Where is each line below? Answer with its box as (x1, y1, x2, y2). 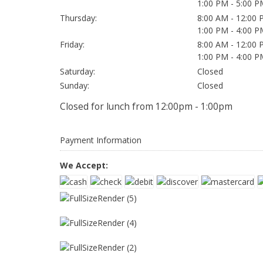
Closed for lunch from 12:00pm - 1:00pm (60, 100, 232, 113)
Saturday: (60, 65, 95, 77)
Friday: (60, 39, 85, 50)
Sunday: (60, 80, 89, 91)
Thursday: (60, 12, 97, 23)
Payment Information (60, 134, 141, 146)
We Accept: (60, 160, 108, 171)
